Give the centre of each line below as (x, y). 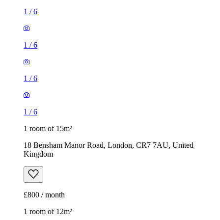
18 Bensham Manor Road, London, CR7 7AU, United (109, 145)
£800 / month (44, 195)
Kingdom (38, 154)
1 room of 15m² (48, 129)
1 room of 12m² (48, 212)
